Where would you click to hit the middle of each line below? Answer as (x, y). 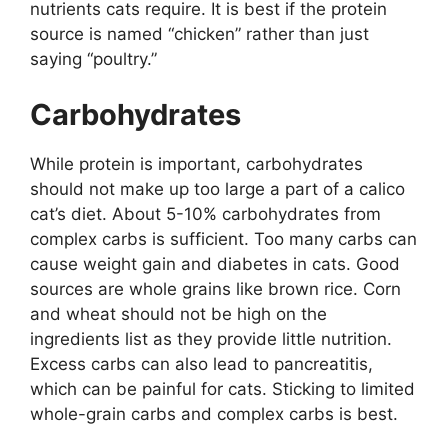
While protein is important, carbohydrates (196, 163)
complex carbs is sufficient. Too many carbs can (223, 238)
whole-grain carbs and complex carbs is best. (214, 413)
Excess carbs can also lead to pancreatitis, (201, 363)
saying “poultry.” (93, 59)
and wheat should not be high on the (178, 313)
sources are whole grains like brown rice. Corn (215, 288)
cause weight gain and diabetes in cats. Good (215, 263)
